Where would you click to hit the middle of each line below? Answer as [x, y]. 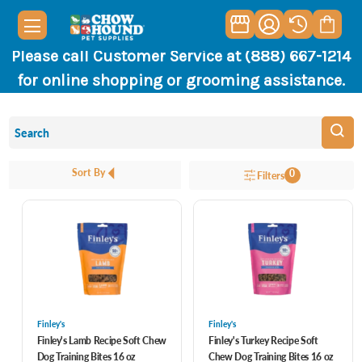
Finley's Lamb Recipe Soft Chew [102, 341]
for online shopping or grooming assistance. [181, 80]
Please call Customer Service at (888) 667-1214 [181, 56]
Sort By [89, 173]
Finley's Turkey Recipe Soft [263, 341]
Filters [270, 175]
